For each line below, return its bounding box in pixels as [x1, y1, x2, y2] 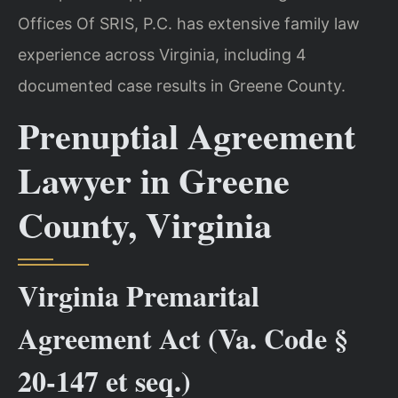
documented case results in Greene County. [18, 76, 346, 95]
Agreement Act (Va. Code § [18, 316, 348, 359]
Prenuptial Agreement [18, 108, 355, 162]
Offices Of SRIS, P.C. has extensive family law [18, 13, 360, 33]
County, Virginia [18, 197, 272, 251]
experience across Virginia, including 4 [18, 44, 306, 64]
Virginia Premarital [18, 274, 259, 316]
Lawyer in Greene [18, 153, 290, 206]
